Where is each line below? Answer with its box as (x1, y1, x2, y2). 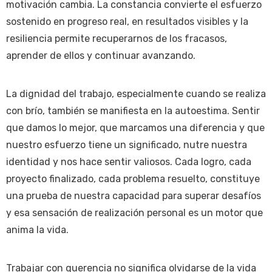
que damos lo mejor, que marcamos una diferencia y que (6, 121, 265, 134)
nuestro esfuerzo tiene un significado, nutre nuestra (6, 138, 247, 151)
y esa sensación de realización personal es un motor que (6, 206, 263, 219)
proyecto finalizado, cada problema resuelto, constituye (6, 172, 260, 185)
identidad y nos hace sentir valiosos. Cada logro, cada (6, 155, 251, 168)
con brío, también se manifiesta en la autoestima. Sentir (6, 104, 260, 117)
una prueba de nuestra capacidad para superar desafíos (6, 189, 261, 202)
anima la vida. (6, 223, 69, 236)
